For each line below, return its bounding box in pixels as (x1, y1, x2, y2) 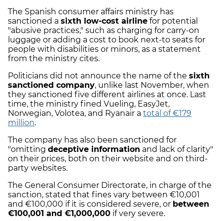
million (8, 118, 35, 128)
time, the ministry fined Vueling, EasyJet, (8, 99, 170, 109)
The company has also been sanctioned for (8, 135, 177, 145)
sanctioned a (8, 16, 61, 26)
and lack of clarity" (140, 145, 213, 154)
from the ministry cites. (8, 54, 100, 64)
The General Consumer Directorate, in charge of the (8, 181, 212, 190)
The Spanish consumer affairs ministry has (8, 7, 174, 17)
